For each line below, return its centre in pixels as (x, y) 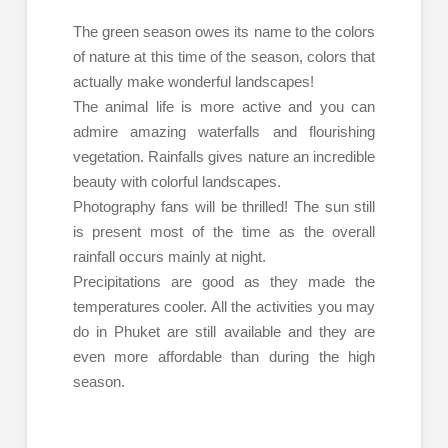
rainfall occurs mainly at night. (169, 256)
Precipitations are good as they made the (224, 281)
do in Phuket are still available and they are (224, 331)
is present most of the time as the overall (224, 231)
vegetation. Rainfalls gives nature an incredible (224, 156)
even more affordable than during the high (224, 356)
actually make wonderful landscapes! (193, 81)
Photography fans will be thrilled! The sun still (224, 206)
